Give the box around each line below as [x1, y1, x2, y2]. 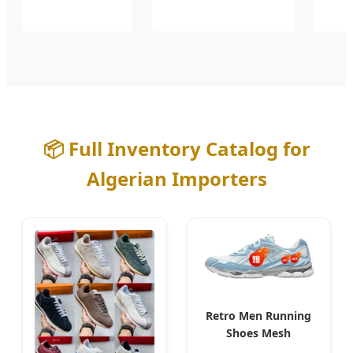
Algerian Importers [86, 165, 267, 191]
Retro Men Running [206, 307, 312, 323]
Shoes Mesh [226, 325, 292, 340]
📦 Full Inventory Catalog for [43, 135, 310, 162]
